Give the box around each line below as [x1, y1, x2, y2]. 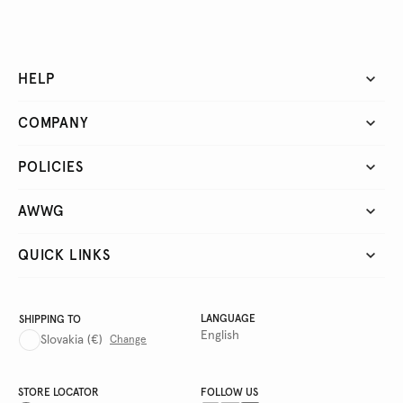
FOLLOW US [201, 388, 258, 399]
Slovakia [40, 334, 84, 347]
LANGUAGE [201, 314, 255, 326]
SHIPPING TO [19, 315, 81, 327]
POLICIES [18, 160, 84, 175]
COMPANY [18, 116, 89, 131]
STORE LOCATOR [18, 388, 99, 399]
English [201, 329, 239, 343]
